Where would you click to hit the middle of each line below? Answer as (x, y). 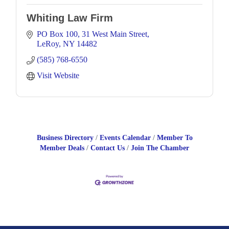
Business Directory (65, 138)
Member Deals (62, 148)
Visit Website (58, 75)
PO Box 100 (57, 34)
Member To (175, 138)
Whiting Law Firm (70, 18)
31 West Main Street (114, 34)
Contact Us (108, 148)
